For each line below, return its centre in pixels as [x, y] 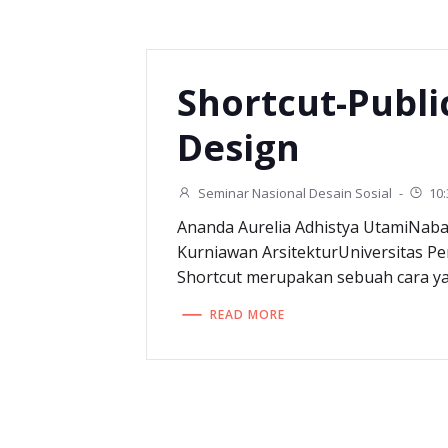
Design [239, 148]
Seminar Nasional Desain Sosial [295, 193]
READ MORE [248, 314]
